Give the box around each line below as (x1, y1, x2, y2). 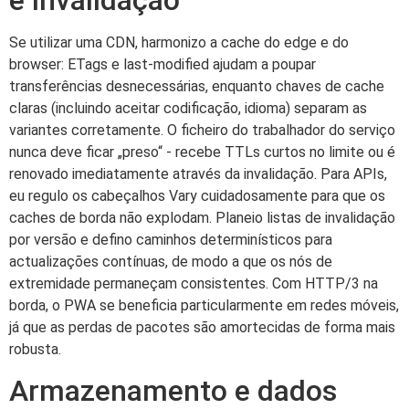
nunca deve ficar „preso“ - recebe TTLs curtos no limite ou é (9, 142, 395, 161)
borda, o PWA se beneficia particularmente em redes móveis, (9, 296, 399, 314)
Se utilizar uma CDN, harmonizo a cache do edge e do (9, 33, 349, 51)
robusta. (9, 340, 61, 358)
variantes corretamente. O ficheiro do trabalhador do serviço (9, 121, 395, 139)
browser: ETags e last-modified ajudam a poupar (9, 55, 316, 73)
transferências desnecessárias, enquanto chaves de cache (9, 77, 384, 95)
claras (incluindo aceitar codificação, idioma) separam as (9, 99, 367, 117)
